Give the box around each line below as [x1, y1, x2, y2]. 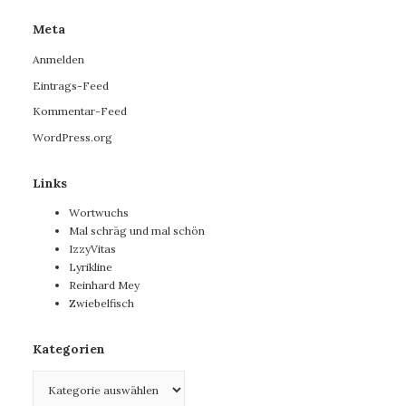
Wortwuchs [69, 206, 129, 220]
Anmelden [33, 52, 84, 66]
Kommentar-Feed [33, 104, 127, 119]
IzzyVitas [69, 242, 116, 256]
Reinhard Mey [69, 278, 140, 293]
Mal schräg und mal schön [69, 224, 205, 238]
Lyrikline [69, 260, 112, 275]
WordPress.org [33, 130, 112, 144]
